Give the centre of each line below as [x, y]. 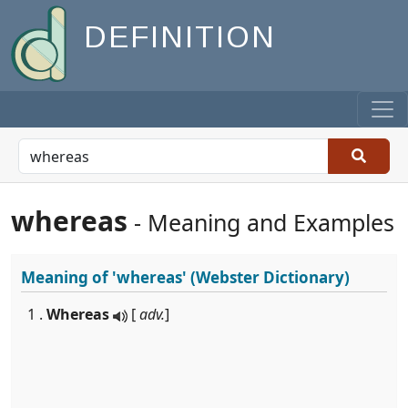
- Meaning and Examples [261, 222]
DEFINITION [180, 37]
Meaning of [66, 277]
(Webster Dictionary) [268, 277]
